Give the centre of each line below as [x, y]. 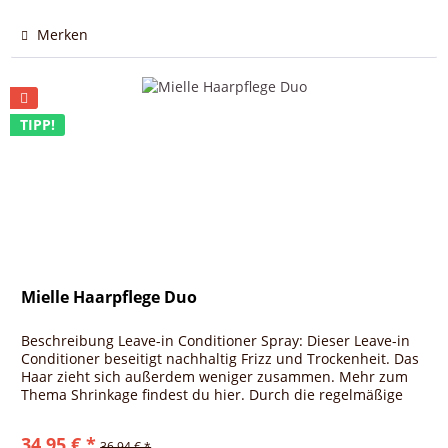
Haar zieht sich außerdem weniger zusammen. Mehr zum [215, 377]
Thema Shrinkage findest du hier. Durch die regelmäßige [212, 395]
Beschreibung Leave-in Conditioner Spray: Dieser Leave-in [216, 341]
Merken [63, 34]
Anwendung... [68, 413]
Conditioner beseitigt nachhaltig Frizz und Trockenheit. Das [220, 359]
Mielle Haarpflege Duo [109, 297]
